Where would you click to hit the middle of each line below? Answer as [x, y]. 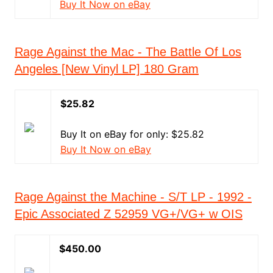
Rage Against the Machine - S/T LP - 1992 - [133, 197]
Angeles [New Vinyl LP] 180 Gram [106, 69]
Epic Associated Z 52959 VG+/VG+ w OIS [128, 214]
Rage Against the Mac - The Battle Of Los [128, 52]
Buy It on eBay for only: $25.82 [132, 134]
